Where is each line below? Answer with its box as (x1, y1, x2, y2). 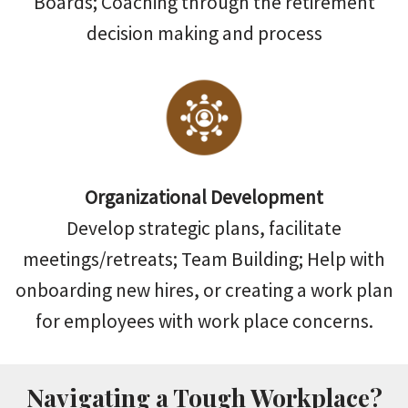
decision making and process (86, 20, 322, 46)
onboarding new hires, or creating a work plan (15, 278, 393, 303)
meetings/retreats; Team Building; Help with (23, 247, 385, 272)
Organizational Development (85, 185, 323, 210)
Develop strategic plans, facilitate (66, 216, 342, 241)
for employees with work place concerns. (35, 309, 373, 334)
